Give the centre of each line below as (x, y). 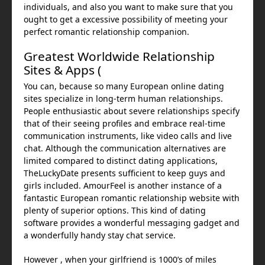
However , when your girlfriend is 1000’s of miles (120, 260)
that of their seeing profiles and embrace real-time (125, 124)
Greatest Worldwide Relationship (119, 56)
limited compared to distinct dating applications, (121, 161)
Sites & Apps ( (62, 70)
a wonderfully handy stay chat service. (100, 235)
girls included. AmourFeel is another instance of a (123, 186)
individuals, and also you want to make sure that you (128, 7)
